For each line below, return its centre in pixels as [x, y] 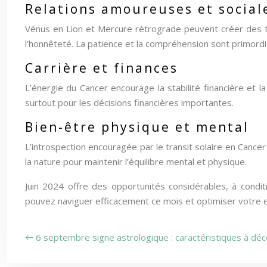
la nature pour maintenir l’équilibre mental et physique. [136, 162]
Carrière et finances [102, 68]
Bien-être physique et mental [137, 127]
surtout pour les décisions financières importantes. [129, 103]
